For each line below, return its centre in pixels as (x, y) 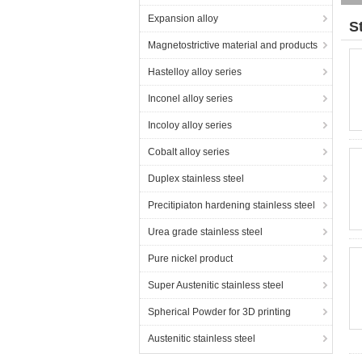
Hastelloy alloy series (195, 72)
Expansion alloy (183, 19)
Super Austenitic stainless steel (216, 285)
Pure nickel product (190, 259)
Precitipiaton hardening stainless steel (232, 205)
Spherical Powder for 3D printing (219, 312)
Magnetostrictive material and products (233, 45)
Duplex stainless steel (196, 179)
